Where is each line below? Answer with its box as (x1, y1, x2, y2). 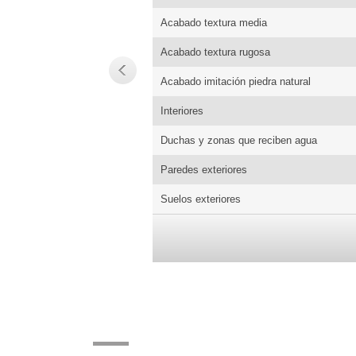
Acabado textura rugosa (161, 46, 270, 59)
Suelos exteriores (161, 193, 241, 206)
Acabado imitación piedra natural (161, 75, 311, 88)
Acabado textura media (161, 17, 267, 29)
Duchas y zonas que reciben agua (161, 134, 317, 147)
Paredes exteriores (161, 164, 247, 176)
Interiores (161, 105, 203, 118)
